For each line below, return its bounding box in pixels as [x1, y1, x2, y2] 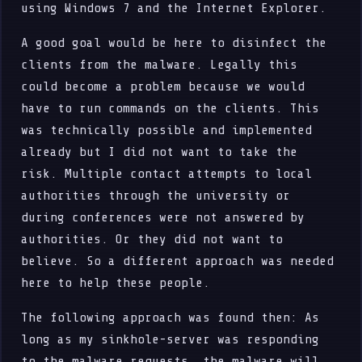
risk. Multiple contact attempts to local [21, 166, 313, 181]
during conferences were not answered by [21, 210, 305, 225]
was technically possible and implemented [21, 123, 313, 137]
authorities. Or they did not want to [21, 232, 284, 246]
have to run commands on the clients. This [21, 101, 320, 116]
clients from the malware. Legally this [21, 57, 298, 72]
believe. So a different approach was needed [21, 254, 335, 268]
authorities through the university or [21, 188, 291, 203]
